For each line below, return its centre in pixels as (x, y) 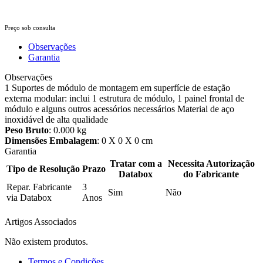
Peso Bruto (27, 130)
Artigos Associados (41, 221)
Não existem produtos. (46, 241)
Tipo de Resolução (43, 168)
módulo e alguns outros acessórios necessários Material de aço (119, 109)
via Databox (29, 197)
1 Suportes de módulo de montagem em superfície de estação (117, 87)
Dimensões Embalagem (51, 140)
